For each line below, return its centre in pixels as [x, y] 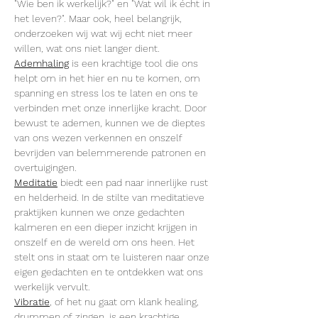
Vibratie [32, 302]
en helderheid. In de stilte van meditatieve [111, 197]
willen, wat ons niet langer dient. [87, 48]
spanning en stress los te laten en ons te [108, 93]
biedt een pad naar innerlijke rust [134, 182]
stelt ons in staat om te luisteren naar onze [113, 257]
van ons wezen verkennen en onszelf [100, 138]
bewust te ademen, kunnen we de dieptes [111, 123]
